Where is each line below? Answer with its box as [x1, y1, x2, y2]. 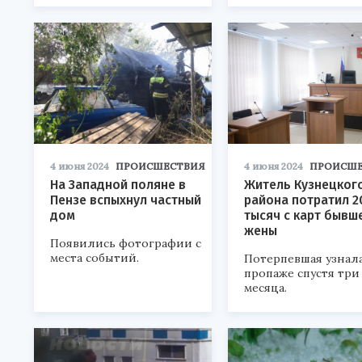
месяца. [244, 280, 287, 296]
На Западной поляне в [50, 177, 186, 193]
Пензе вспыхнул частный [50, 192, 201, 208]
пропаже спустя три [244, 266, 360, 281]
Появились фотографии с [50, 236, 201, 251]
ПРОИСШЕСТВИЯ [116, 160, 205, 173]
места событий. [50, 250, 139, 266]
